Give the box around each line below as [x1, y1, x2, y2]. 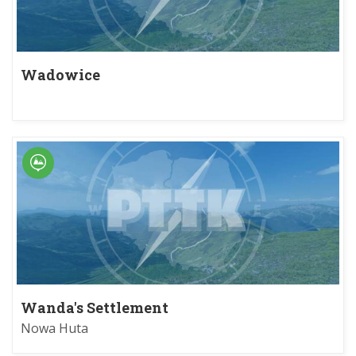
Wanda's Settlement [21, 298, 168, 318]
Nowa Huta [21, 319, 88, 338]
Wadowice [21, 64, 100, 84]
